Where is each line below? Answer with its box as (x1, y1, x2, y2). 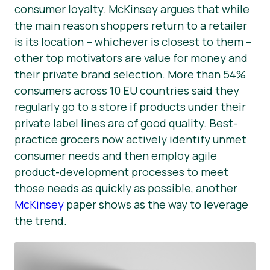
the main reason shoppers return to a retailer (14, 18, 247, 33)
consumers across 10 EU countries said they (14, 83, 239, 98)
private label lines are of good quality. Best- (14, 116, 237, 131)
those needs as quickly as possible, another (14, 181, 237, 196)
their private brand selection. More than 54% (14, 67, 246, 82)
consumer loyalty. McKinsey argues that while (14, 2, 250, 17)
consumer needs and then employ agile (14, 148, 217, 163)
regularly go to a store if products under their (14, 99, 246, 115)
